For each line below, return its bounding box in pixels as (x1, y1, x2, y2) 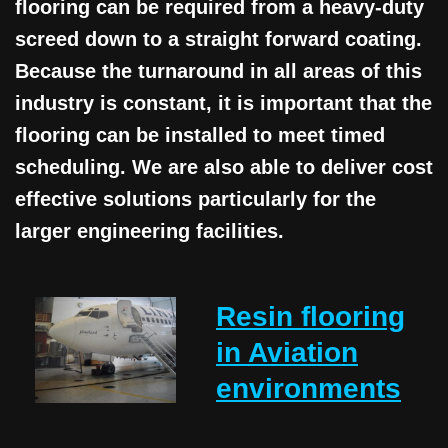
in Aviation (216, 337, 358, 369)
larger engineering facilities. (15, 220, 284, 243)
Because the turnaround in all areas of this (15, 60, 422, 83)
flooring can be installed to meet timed (15, 124, 385, 147)
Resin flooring (216, 301, 405, 333)
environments (216, 373, 401, 405)
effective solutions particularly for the (15, 188, 376, 211)
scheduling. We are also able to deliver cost (15, 156, 433, 179)
